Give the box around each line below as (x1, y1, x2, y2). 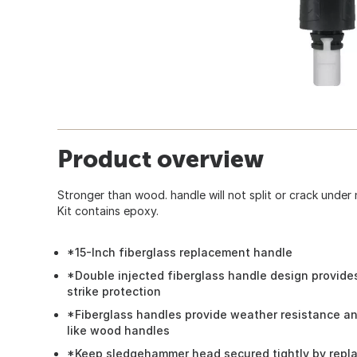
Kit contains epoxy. (57, 203, 159, 218)
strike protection (67, 284, 161, 298)
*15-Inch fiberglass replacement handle (67, 245, 292, 259)
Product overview (57, 144, 264, 172)
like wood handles (67, 323, 170, 337)
